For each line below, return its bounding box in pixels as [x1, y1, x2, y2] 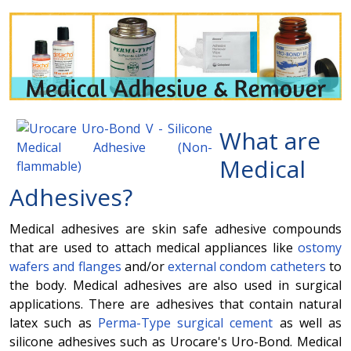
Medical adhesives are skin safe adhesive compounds [9, 219, 342, 237]
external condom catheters [168, 257, 330, 275]
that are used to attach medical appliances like [9, 238, 298, 256]
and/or [121, 257, 168, 275]
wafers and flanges [9, 257, 121, 275]
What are [219, 124, 320, 157]
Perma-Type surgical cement [97, 313, 273, 331]
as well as [273, 313, 342, 331]
